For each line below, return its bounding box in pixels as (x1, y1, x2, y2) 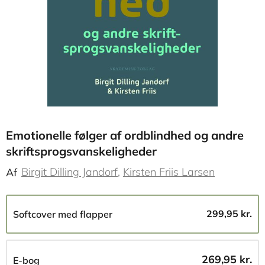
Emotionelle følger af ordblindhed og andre (6, 128, 244, 143)
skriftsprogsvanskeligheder (6, 144, 157, 159)
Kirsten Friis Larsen (123, 165, 215, 179)
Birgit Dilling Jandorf (21, 165, 118, 179)
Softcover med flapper (13, 208, 112, 220)
